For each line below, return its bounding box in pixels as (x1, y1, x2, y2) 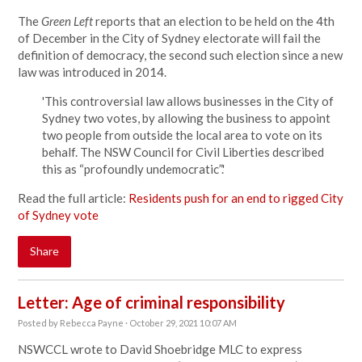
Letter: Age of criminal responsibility (18, 293, 286, 312)
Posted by (18, 318, 61, 328)
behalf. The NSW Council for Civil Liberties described (42, 145, 325, 159)
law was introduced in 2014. (18, 65, 167, 79)
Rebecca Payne (60, 318, 124, 328)
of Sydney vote (18, 208, 99, 222)
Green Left (41, 14, 94, 28)
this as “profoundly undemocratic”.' (42, 162, 225, 176)
